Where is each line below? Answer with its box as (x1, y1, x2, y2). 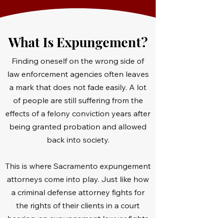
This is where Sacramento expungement (5, 161, 151, 171)
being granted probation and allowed (9, 122, 146, 131)
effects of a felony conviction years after (5, 109, 150, 118)
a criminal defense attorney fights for (11, 187, 145, 197)
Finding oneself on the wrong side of (12, 56, 144, 66)
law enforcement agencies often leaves (7, 69, 149, 79)
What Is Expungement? (8, 33, 148, 51)
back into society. (46, 135, 109, 145)
